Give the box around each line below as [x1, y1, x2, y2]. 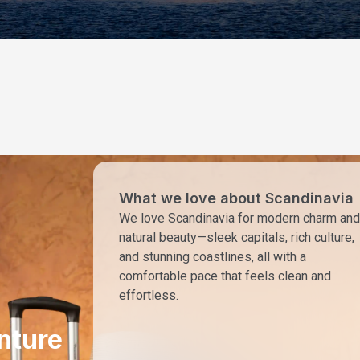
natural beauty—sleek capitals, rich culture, [119, 229, 354, 245]
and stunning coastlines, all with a [119, 248, 306, 264]
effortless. [119, 287, 178, 303]
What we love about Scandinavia [119, 189, 354, 207]
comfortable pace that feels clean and [119, 268, 331, 284]
